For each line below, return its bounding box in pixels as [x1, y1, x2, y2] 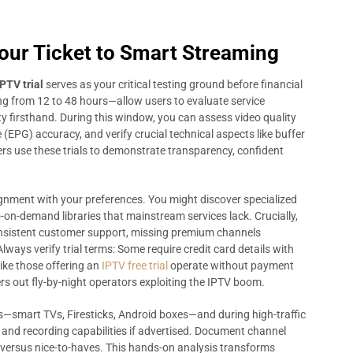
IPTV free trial [102, 259, 168, 272]
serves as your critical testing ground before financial [43, 78, 303, 91]
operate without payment [168, 259, 294, 272]
